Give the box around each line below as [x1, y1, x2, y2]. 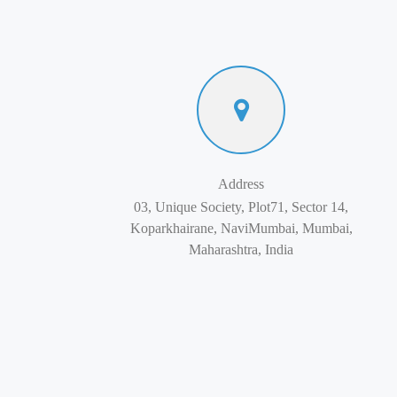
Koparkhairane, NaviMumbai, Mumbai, [129, 221, 353, 236]
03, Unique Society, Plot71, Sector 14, [134, 199, 348, 214]
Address [218, 176, 264, 191]
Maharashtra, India [189, 242, 293, 257]
